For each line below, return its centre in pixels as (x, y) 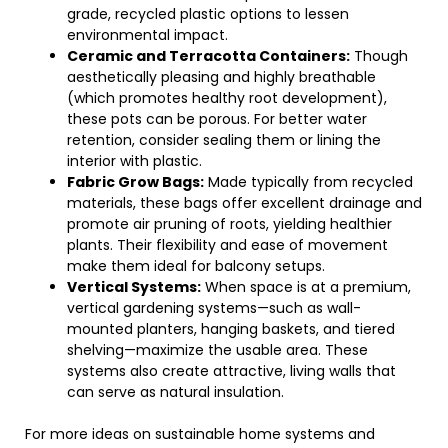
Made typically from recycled (308, 182)
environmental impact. (147, 35)
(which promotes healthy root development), (227, 98)
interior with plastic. (134, 161)
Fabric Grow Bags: (135, 182)
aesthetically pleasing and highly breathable (221, 77)
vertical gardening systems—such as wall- (214, 308)
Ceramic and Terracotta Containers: (208, 56)
